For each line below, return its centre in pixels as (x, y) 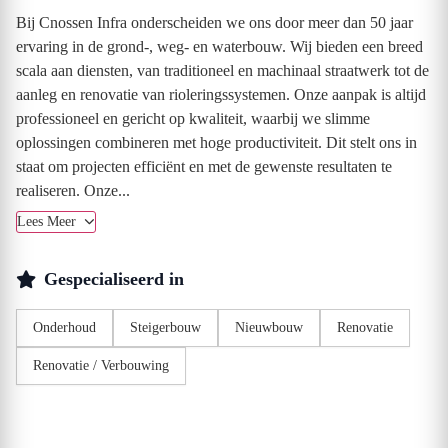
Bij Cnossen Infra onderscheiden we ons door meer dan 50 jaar (214, 22)
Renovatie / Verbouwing (101, 365)
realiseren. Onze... (73, 190)
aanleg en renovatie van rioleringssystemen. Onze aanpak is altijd (221, 94)
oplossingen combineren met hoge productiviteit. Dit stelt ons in (216, 142)
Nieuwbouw (269, 327)
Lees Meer (48, 221)
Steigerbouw (165, 327)
